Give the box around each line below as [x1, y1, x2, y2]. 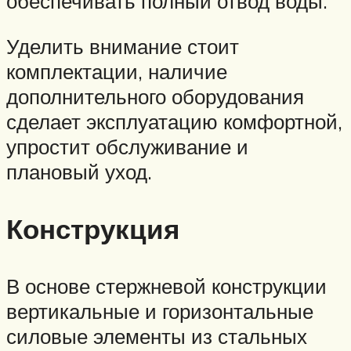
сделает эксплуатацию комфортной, [6, 108, 342, 134]
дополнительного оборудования [6, 83, 304, 109]
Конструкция [6, 211, 179, 246]
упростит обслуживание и [6, 133, 248, 159]
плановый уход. [6, 158, 157, 184]
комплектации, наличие [6, 58, 227, 84]
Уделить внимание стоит [6, 33, 239, 59]
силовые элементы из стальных [6, 324, 307, 349]
